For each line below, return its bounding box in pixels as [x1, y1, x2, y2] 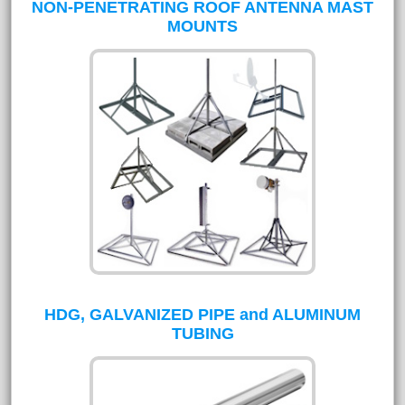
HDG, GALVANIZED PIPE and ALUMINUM [44, 306, 361, 324]
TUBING [171, 325, 234, 343]
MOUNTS [167, 17, 238, 35]
